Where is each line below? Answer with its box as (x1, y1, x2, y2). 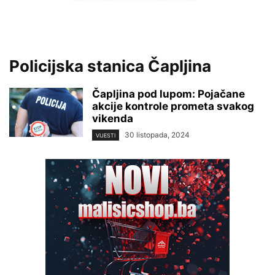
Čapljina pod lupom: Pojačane (92, 88, 245, 100)
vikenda (92, 112, 133, 125)
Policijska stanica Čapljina (9, 56, 211, 76)
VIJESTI (96, 132, 115, 139)
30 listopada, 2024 (125, 130, 190, 139)
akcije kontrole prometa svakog (92, 100, 254, 112)
